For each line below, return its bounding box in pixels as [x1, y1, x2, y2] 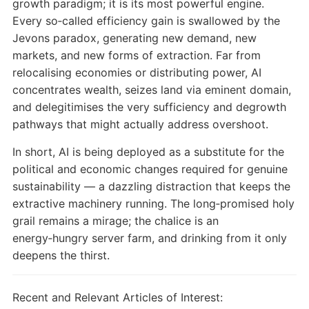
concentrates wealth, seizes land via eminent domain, [12, 83, 291, 97]
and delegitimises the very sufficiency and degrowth [12, 100, 286, 114]
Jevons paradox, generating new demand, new [12, 31, 257, 46]
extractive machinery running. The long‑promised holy [12, 197, 295, 211]
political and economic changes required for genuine [12, 162, 288, 177]
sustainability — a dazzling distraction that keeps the [12, 179, 290, 194]
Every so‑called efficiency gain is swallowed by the [12, 14, 280, 28]
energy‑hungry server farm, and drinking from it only [12, 231, 287, 246]
